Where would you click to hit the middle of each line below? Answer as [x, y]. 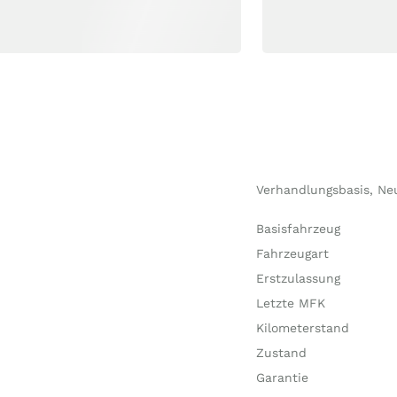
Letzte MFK [290, 303]
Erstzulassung [298, 278]
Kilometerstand [302, 328]
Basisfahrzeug [298, 229]
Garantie [282, 378]
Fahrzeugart [292, 253]
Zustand [281, 353]
